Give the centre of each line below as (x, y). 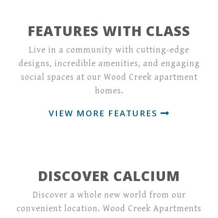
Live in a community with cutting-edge (109, 50)
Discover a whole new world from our (109, 195)
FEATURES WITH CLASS (109, 30)
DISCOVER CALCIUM (109, 175)
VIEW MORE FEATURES (104, 113)
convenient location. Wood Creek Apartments (109, 208)
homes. (109, 91)
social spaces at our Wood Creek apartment (109, 77)
